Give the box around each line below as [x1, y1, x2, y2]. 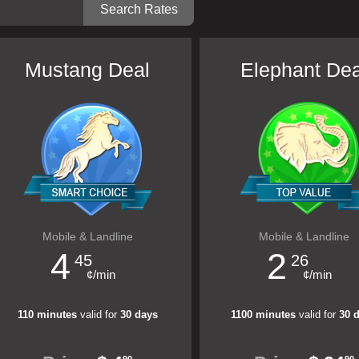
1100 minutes [231, 309, 296, 321]
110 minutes [17, 309, 77, 321]
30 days [119, 309, 158, 321]
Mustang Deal [25, 58, 150, 81]
